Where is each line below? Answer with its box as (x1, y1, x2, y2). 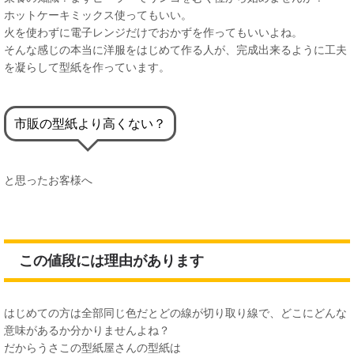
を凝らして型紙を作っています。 (4, 59, 170, 73)
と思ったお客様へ (4, 172, 92, 186)
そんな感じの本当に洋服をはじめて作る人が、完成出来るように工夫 (4, 42, 347, 56)
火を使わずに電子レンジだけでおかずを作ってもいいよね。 (4, 24, 303, 39)
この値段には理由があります (19, 252, 204, 269)
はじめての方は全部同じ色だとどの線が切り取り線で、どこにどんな (4, 306, 347, 320)
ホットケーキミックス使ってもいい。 (4, 7, 192, 21)
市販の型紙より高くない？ (14, 115, 166, 131)
